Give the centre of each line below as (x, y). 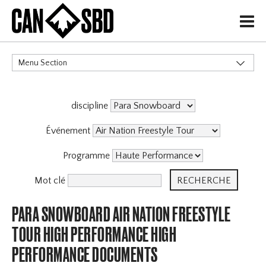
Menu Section (43, 63)
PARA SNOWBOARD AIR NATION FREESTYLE (121, 214)
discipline (91, 106)
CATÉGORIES (39, 89)
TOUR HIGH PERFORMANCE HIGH (94, 235)
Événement (69, 131)
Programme (88, 156)
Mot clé (51, 181)
